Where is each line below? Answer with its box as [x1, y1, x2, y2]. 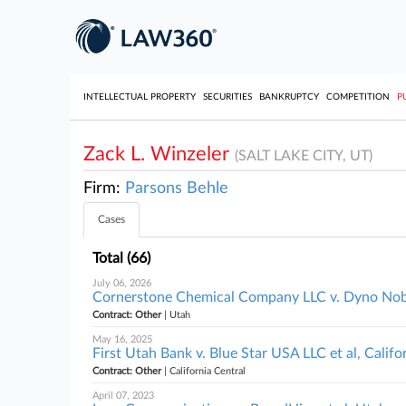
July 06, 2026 [92, 278, 151, 288]
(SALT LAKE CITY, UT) [235, 149, 372, 163]
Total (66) [92, 251, 150, 266]
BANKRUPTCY [259, 92, 319, 101]
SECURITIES [203, 92, 252, 101]
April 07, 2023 [92, 391, 154, 401]
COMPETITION [326, 92, 390, 101]
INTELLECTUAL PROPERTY [83, 92, 196, 101]
